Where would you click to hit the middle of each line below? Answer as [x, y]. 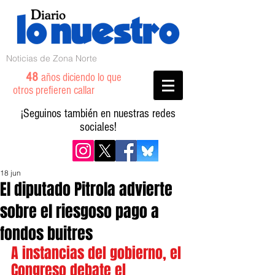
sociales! [98, 127]
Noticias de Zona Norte [52, 58]
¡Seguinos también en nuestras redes [98, 114]
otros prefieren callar [61, 91]
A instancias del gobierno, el [98, 253]
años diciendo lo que [81, 78]
